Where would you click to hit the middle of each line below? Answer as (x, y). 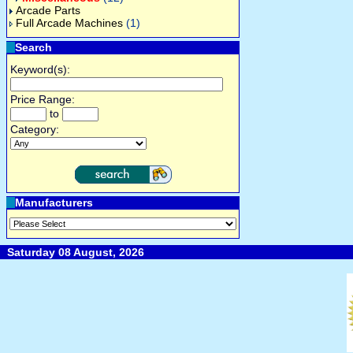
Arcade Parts (48, 10)
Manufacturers (54, 203)
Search (33, 47)
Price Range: (43, 99)
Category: (35, 129)
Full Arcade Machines (69, 23)
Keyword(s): (40, 69)
